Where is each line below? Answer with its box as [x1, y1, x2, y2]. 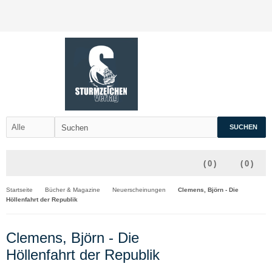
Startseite [6, 186, 33, 193]
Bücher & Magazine [45, 186, 100, 193]
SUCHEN [229, 123, 257, 131]
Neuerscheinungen [112, 186, 166, 193]
